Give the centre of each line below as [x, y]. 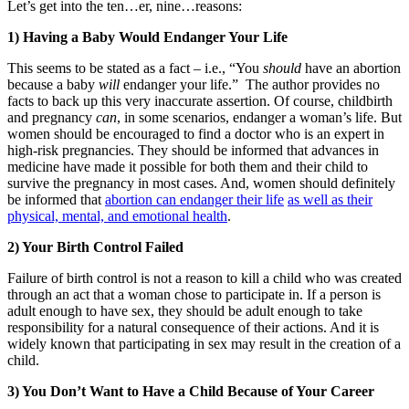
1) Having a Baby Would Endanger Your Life [147, 37]
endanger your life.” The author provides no [250, 84]
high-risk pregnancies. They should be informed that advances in [193, 150]
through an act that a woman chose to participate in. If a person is [194, 294]
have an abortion [351, 68]
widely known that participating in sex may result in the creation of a [204, 343]
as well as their [330, 199]
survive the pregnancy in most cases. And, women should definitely [201, 183]
